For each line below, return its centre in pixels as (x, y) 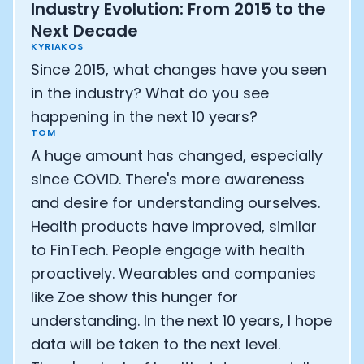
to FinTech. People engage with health (168, 250)
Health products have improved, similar (174, 226)
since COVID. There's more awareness (168, 179)
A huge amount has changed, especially (177, 156)
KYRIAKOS (58, 46)
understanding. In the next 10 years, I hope (182, 321)
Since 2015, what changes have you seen (179, 69)
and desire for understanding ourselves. (175, 203)
